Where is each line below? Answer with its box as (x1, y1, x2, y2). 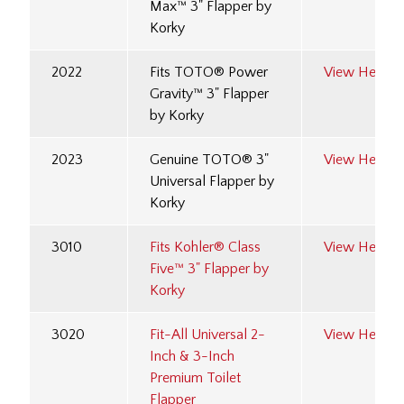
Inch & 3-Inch (150, 348, 234, 365)
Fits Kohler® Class (150, 239, 261, 256)
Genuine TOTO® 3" (150, 151, 269, 169)
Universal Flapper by (150, 173, 274, 190)
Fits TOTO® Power (150, 64, 268, 81)
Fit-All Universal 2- (150, 326, 265, 344)
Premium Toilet (150, 370, 241, 387)
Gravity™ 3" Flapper (150, 86, 269, 103)
